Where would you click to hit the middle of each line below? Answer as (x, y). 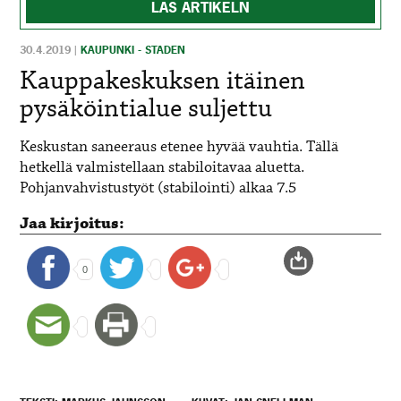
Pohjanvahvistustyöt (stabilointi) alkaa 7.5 (158, 188)
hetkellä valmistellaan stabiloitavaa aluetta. (162, 167)
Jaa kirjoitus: (73, 223)
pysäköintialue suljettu (146, 109)
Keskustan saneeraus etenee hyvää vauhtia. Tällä (179, 147)
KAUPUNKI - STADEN (133, 50)
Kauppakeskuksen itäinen (163, 81)
